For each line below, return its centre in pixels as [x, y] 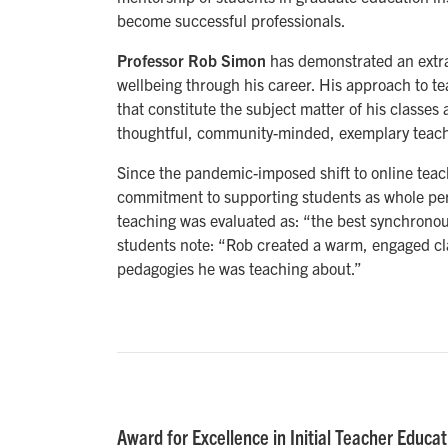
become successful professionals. [231, 20]
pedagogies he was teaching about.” [239, 268]
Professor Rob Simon [191, 60]
